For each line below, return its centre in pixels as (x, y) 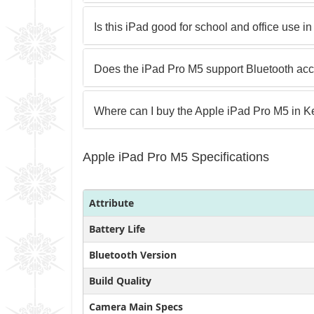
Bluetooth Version (133, 254)
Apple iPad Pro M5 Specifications (176, 157)
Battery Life (117, 228)
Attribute (111, 203)
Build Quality (120, 280)
